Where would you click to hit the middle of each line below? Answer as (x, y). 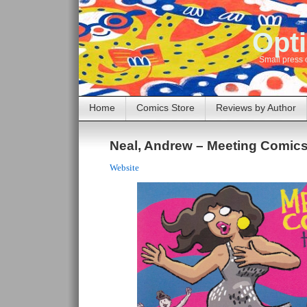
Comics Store (165, 108)
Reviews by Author (256, 108)
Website (124, 168)
